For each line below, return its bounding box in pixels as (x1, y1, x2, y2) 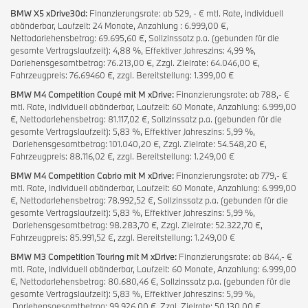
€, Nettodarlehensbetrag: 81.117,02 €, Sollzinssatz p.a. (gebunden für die (10, 113, 282, 124)
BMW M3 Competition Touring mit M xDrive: (10, 250, 177, 262)
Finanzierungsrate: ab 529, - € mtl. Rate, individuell (89, 7, 283, 19)
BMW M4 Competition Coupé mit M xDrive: (10, 88, 174, 100)
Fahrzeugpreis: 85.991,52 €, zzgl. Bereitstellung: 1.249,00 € (10, 231, 235, 243)
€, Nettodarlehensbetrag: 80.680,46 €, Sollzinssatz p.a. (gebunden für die (10, 275, 291, 287)
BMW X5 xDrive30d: (10, 7, 89, 19)
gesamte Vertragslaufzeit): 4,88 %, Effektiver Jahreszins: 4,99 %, (10, 44, 256, 56)
